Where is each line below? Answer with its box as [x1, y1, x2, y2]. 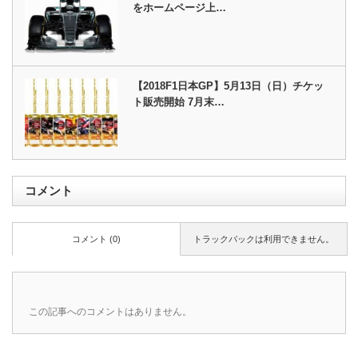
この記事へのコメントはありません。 [29, 305, 192, 317]
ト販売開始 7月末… [133, 95, 225, 108]
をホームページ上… [133, 2, 227, 14]
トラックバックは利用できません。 [193, 233, 334, 244]
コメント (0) [72, 233, 121, 244]
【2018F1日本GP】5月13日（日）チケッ [133, 79, 324, 92]
